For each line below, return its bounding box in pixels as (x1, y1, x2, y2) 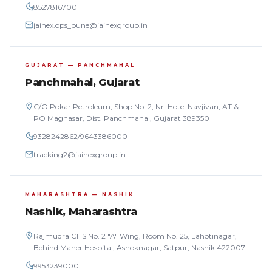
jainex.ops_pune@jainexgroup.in (33, 21, 148, 30)
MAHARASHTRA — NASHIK (25, 191, 134, 197)
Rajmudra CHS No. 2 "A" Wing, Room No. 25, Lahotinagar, (33, 231, 237, 240)
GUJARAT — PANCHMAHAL (25, 62, 135, 68)
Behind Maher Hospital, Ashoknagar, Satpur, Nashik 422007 (33, 243, 245, 252)
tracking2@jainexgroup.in (33, 150, 126, 159)
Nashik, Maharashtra (25, 205, 137, 217)
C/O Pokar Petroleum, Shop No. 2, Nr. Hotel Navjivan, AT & (33, 102, 239, 111)
